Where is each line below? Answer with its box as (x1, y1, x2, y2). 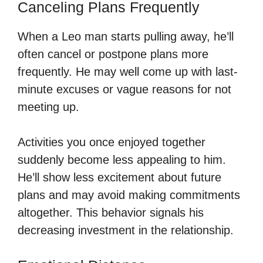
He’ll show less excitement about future (18, 170, 221, 184)
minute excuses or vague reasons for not (18, 82, 231, 96)
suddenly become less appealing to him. (18, 153, 226, 166)
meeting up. (18, 100, 79, 113)
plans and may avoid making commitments (18, 188, 240, 201)
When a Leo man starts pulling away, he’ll (18, 29, 234, 43)
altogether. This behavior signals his (18, 205, 204, 219)
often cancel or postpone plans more (18, 47, 208, 60)
